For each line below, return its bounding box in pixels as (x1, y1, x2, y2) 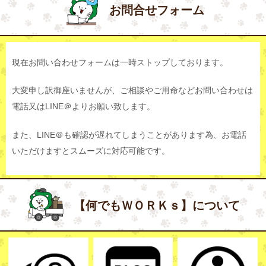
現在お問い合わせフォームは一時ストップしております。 (12, 58, 228, 67)
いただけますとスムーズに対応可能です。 (12, 146, 170, 156)
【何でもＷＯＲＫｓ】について (74, 198, 240, 212)
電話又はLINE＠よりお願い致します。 (12, 102, 155, 112)
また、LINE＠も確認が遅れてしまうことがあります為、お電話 (12, 130, 246, 140)
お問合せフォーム (109, 4, 204, 17)
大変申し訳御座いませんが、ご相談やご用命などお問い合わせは (12, 86, 253, 96)
